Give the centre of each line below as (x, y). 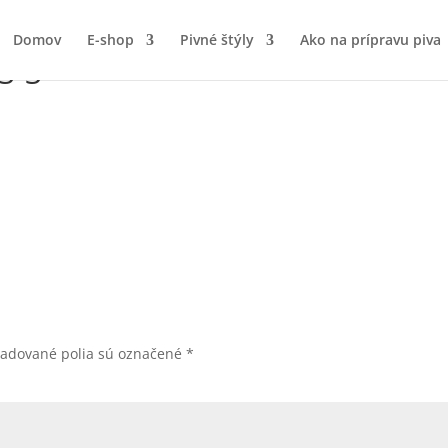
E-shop (110, 39)
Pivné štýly (217, 39)
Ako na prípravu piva (370, 39)
